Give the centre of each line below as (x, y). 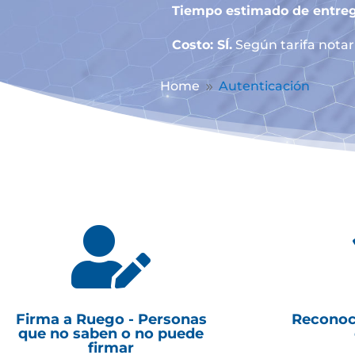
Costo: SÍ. (202, 44)
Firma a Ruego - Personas (111, 319)
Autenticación (264, 86)
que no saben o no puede (111, 333)
